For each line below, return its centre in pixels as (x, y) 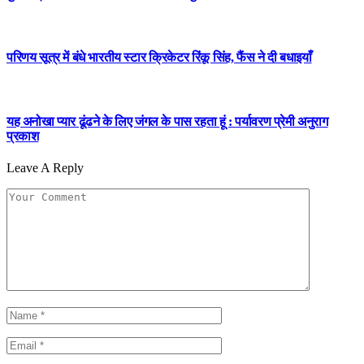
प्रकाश (23, 136)
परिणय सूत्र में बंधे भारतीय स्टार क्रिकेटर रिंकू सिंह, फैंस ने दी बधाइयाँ (159, 58)
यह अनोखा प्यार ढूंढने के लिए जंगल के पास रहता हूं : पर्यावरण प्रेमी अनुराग (167, 121)
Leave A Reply (45, 168)
